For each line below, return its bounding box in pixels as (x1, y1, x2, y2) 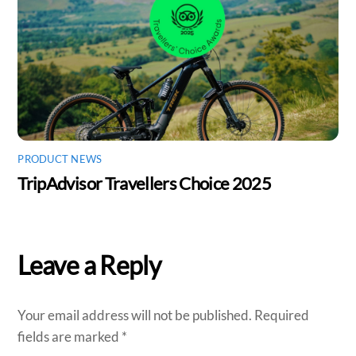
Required (254, 307, 310, 324)
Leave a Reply (17, 250, 161, 281)
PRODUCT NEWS (17, 153, 103, 165)
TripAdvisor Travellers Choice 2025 (17, 172, 272, 195)
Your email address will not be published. (17, 307, 253, 324)
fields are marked (17, 328, 122, 346)
